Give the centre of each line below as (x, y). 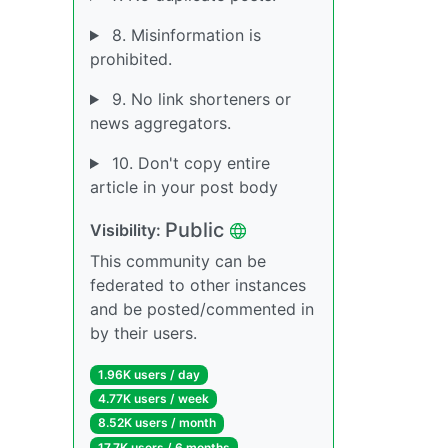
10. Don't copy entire (188, 163)
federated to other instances (198, 285)
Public (194, 230)
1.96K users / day (148, 374)
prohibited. (131, 59)
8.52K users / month (156, 423)
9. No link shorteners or (198, 99)
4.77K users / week (153, 399)
